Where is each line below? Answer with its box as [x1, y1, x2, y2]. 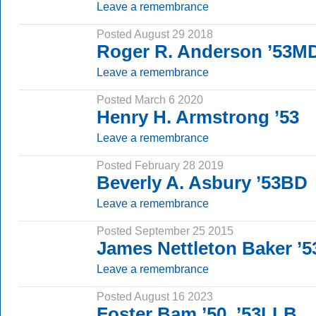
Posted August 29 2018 [97, 28, 213, 40]
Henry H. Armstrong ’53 [97, 107, 299, 128]
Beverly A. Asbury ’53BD [97, 172, 308, 193]
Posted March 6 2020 [97, 93, 203, 106]
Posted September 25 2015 [97, 224, 233, 237]
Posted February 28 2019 [97, 159, 224, 171]
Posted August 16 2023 [97, 290, 213, 303]
